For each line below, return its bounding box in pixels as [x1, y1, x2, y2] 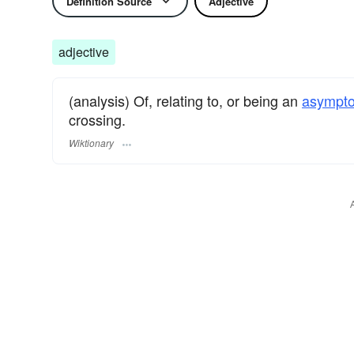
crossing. [69, 109, 126, 130]
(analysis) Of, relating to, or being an [69, 90, 302, 111]
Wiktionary [69, 136, 114, 150]
